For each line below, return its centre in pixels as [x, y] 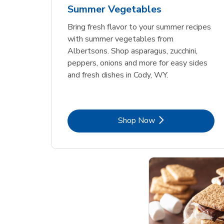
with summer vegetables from [121, 39]
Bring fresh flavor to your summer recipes [139, 27]
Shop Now [136, 120]
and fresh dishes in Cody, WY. [118, 75]
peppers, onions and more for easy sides [138, 63]
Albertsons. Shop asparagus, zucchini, [133, 51]
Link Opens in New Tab [181, 120]
